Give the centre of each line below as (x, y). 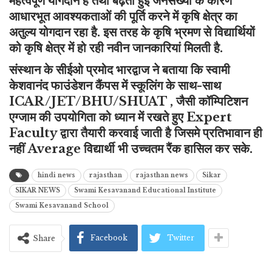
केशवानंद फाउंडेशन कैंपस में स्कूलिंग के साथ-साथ (115, 86)
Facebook (109, 238)
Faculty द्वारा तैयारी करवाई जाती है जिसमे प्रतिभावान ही (136, 133)
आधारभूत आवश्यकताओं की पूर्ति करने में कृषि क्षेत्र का (123, 17)
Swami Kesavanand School (62, 206)
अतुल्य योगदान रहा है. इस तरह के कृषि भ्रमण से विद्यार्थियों (132, 32)
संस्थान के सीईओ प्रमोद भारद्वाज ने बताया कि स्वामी (120, 70)
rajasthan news (162, 175)
